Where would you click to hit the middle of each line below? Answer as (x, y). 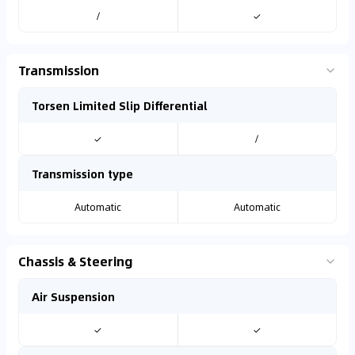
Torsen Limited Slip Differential (120, 105)
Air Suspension (73, 296)
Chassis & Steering (76, 261)
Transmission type (82, 174)
